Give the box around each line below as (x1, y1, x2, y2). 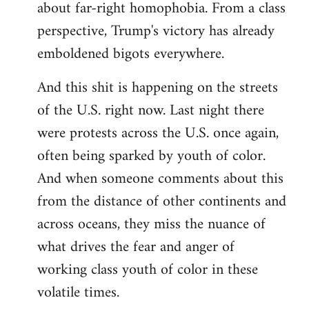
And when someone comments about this (37, 166, 283, 192)
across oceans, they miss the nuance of (37, 211, 266, 238)
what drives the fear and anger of (37, 234, 235, 261)
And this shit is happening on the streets (37, 74, 278, 101)
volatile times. (37, 279, 119, 306)
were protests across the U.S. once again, (37, 120, 279, 147)
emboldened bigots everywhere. (37, 41, 224, 68)
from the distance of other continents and (37, 188, 286, 215)
